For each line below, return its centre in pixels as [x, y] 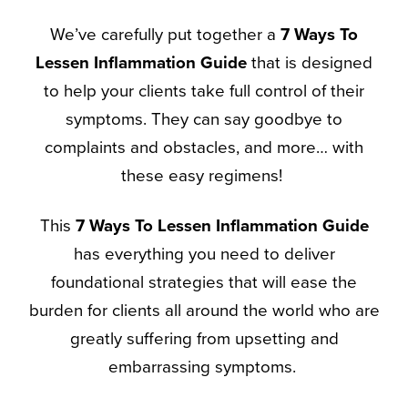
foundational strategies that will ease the [204, 283]
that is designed [312, 62]
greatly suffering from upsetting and [204, 339]
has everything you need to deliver [204, 255]
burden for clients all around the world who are [204, 311]
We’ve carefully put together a [165, 34]
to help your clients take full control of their [204, 91]
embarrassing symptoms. [204, 367]
